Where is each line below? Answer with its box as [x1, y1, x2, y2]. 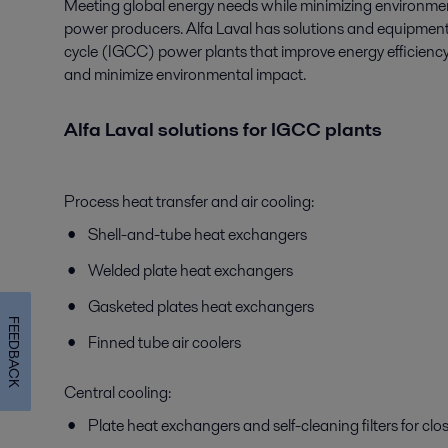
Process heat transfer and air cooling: [64, 190, 314, 214]
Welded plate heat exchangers [88, 259, 293, 283]
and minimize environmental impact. [64, 63, 306, 86]
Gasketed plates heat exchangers [88, 295, 314, 319]
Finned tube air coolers [88, 331, 241, 355]
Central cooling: [64, 381, 171, 405]
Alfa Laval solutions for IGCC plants [64, 116, 382, 144]
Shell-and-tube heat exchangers [88, 223, 307, 247]
